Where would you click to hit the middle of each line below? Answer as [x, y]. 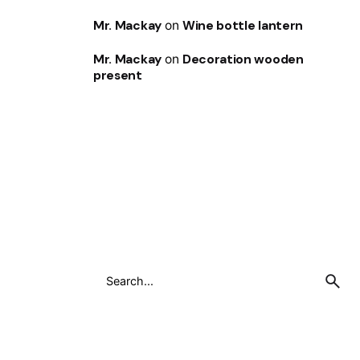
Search [112, 272]
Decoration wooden [243, 59]
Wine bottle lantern [242, 25]
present [118, 75]
